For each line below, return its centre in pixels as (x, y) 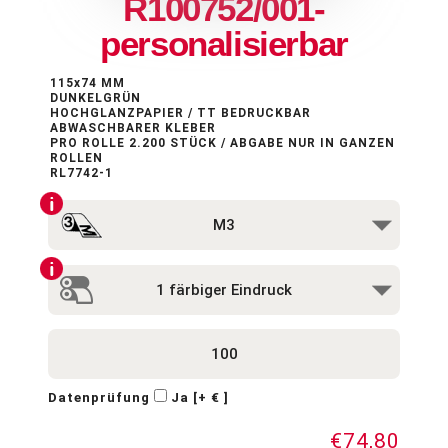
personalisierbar (224, 44)
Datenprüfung (98, 398)
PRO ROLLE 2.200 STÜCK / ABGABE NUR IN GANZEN (222, 142)
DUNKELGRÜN (95, 97)
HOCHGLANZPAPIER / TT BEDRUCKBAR (180, 112)
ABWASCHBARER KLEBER (132, 127)
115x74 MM (87, 82)
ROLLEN (76, 157)
